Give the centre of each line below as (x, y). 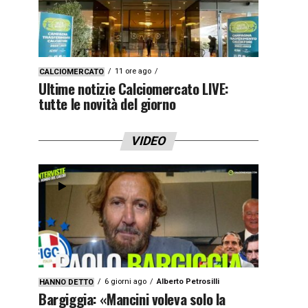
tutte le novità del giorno (107, 103)
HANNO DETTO (66, 282)
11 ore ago (133, 71)
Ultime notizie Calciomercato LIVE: (134, 88)
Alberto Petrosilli (188, 281)
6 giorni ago (125, 281)
